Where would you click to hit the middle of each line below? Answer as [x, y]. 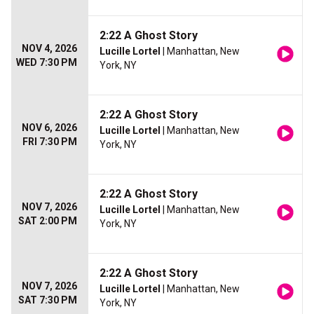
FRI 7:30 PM [50, 142]
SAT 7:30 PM [48, 300]
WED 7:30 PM [47, 62]
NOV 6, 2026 [49, 128]
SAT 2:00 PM [48, 221]
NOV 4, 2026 [49, 48]
